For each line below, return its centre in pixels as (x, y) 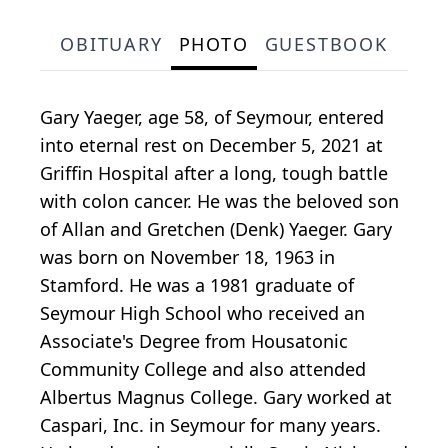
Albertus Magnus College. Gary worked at (216, 396)
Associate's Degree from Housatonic (194, 340)
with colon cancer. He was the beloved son (219, 200)
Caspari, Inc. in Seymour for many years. (210, 424)
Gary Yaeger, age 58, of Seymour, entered (212, 116)
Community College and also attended (203, 368)
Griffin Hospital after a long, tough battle (214, 172)
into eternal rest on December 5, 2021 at (211, 144)
